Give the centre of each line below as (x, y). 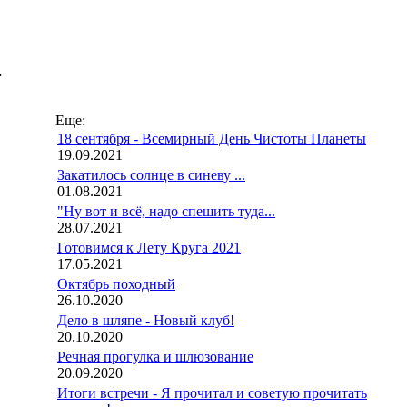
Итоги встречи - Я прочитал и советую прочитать (212, 393)
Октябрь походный (116, 284)
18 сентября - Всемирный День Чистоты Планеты (212, 139)
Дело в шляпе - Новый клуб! (146, 320)
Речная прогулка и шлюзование (155, 357)
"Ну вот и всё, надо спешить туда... (166, 211)
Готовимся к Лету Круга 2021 (149, 248)
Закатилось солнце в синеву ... (151, 175)
